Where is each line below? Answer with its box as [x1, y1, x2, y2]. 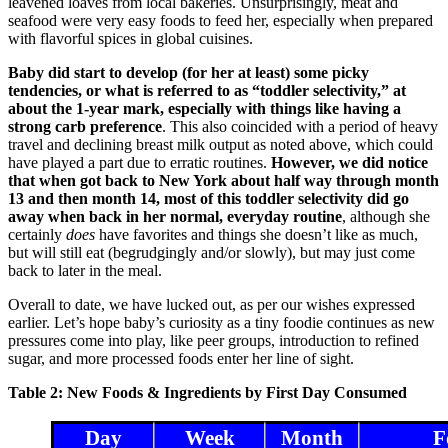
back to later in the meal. [8, 261, 162, 279]
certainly [8, 225, 66, 243]
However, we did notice [271, 153, 428, 171]
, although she [342, 207, 430, 225]
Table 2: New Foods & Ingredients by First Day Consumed [8, 383, 407, 401]
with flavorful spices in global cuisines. [8, 29, 253, 47]
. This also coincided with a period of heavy [162, 117, 438, 135]
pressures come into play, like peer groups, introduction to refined [8, 331, 419, 349]
